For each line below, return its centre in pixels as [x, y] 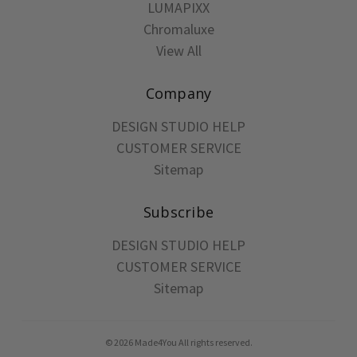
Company [178, 93]
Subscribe [178, 212]
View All [178, 50]
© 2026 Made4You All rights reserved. [178, 342]
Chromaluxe [178, 29]
